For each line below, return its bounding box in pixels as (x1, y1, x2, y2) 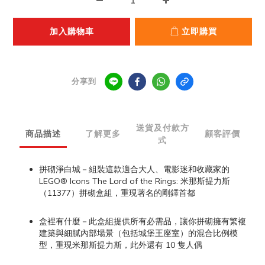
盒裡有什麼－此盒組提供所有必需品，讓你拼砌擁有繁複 (39, 215, 246, 227)
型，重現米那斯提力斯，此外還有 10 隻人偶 (39, 239, 202, 250)
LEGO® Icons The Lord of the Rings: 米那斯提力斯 (39, 175, 230, 186)
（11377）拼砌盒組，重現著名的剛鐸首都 (39, 187, 195, 198)
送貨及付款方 (135, 122, 189, 133)
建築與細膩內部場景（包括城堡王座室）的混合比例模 (39, 227, 238, 238)
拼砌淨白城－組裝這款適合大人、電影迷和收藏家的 (39, 163, 230, 174)
